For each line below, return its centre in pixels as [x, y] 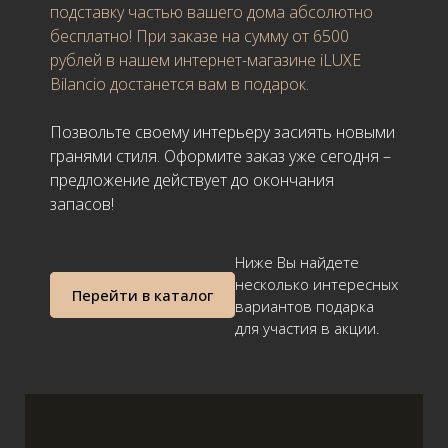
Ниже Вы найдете [297, 261]
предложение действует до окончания [192, 179]
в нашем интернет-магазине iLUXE [231, 59]
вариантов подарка [304, 305]
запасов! [84, 203]
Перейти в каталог [142, 294]
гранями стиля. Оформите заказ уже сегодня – [220, 155]
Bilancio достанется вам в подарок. [179, 83]
